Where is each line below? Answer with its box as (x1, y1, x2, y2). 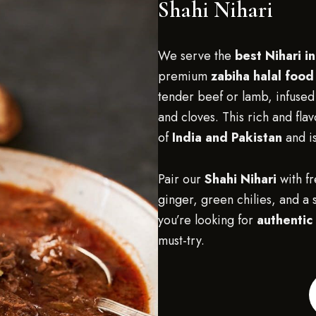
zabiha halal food (211, 67, 314, 85)
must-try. (158, 231, 205, 250)
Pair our (158, 170, 205, 188)
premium (158, 67, 211, 85)
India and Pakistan (172, 128, 282, 147)
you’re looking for (158, 211, 257, 229)
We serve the (158, 47, 235, 65)
